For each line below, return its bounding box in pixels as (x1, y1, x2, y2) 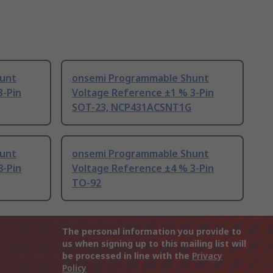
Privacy (192, 250, 222, 262)
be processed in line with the (62, 250, 192, 262)
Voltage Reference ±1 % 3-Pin (72, 86, 214, 100)
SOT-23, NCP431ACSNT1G (72, 101, 191, 115)
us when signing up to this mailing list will (62, 238, 246, 250)
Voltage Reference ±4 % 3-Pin (72, 161, 214, 175)
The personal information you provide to (62, 225, 241, 238)
